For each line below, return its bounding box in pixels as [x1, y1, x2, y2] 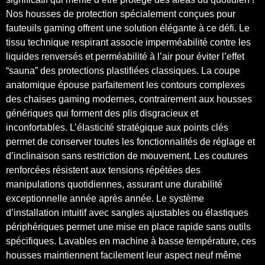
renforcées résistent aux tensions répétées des [6, 164, 201, 175]
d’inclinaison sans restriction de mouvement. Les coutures [6, 150, 248, 161]
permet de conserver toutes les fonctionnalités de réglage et [6, 136, 255, 147]
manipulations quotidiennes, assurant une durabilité [6, 179, 222, 189]
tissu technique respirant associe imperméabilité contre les [6, 37, 251, 47]
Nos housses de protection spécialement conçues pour [6, 8, 235, 19]
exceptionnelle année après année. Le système [6, 193, 204, 203]
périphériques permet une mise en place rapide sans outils [6, 221, 251, 232]
